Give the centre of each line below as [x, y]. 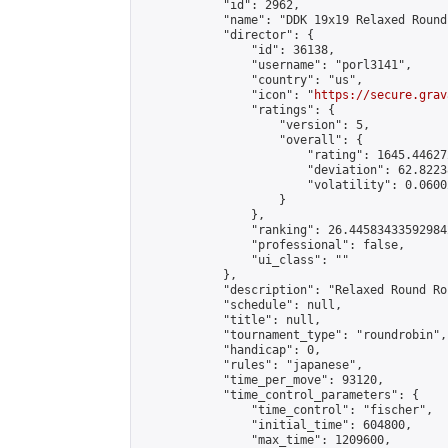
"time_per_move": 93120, [261, 380]
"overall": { [251, 140]
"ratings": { [237, 110]
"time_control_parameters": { [279, 395]
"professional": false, [272, 245]
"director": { [226, 35]
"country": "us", [251, 80]
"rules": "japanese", [251, 365]
